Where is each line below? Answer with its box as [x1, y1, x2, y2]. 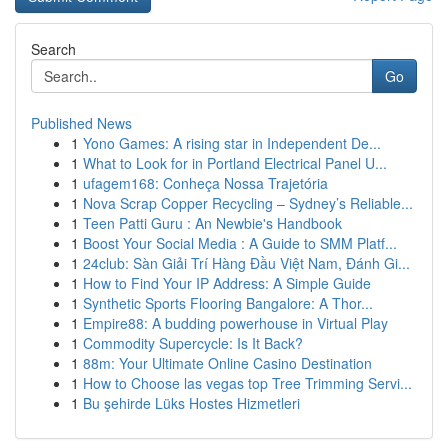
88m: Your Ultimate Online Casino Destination [83, 353, 372, 373]
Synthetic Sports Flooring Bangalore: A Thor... [83, 293, 373, 313]
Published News [31, 113, 132, 133]
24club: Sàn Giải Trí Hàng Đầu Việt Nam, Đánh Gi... [83, 253, 410, 273]
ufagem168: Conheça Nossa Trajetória [83, 173, 328, 193]
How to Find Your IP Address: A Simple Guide [83, 273, 371, 293]
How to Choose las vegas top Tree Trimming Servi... [83, 373, 412, 393]
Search [31, 39, 76, 59]
